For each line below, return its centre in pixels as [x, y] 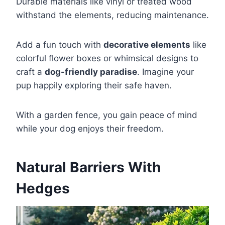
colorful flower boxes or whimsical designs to [107, 59]
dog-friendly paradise [91, 72]
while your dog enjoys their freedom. [90, 129]
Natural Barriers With [88, 167]
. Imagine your [165, 72]
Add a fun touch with [60, 45]
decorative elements [147, 45]
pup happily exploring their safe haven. [94, 86]
